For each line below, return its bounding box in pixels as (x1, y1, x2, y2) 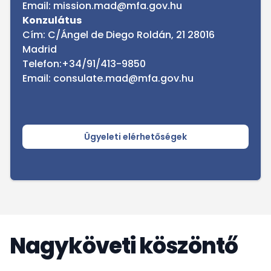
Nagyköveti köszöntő (10, 230, 238, 261)
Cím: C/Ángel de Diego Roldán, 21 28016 (22, 28, 215, 42)
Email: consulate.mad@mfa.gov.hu (22, 71, 194, 85)
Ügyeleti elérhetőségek (84, 131, 187, 143)
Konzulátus (22, 13, 82, 27)
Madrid (22, 42, 57, 56)
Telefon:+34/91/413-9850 (22, 57, 146, 71)
